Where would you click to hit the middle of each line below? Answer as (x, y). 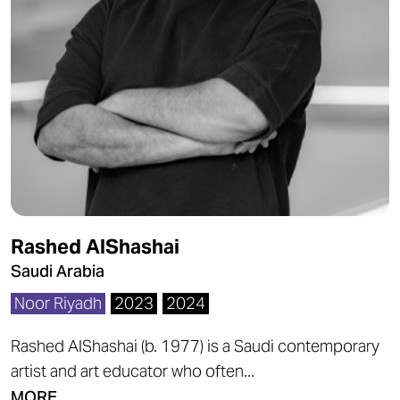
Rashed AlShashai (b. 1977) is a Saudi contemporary (195, 346)
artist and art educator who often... (133, 371)
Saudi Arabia (58, 271)
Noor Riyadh (58, 303)
